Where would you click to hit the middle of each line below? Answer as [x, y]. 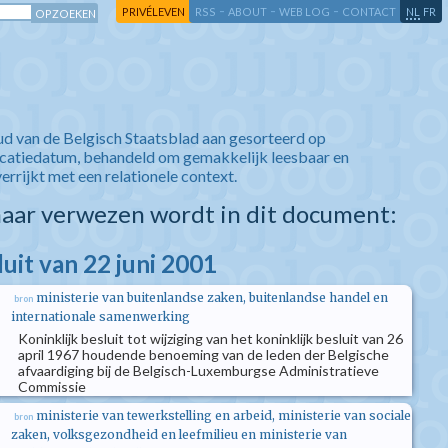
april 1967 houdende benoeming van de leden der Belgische [203, 354]
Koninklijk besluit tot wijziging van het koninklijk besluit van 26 [210, 338]
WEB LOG [304, 11]
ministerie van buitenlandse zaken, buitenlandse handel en [212, 297]
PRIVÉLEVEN [153, 11]
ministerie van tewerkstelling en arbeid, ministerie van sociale [223, 415]
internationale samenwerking [100, 316]
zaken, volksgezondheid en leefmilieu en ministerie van [179, 434]
